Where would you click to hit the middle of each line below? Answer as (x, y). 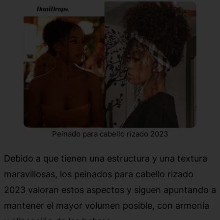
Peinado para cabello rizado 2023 (110, 134)
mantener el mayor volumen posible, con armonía (107, 206)
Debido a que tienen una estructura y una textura (106, 158)
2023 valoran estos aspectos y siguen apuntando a (110, 190)
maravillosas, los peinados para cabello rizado (99, 174)
